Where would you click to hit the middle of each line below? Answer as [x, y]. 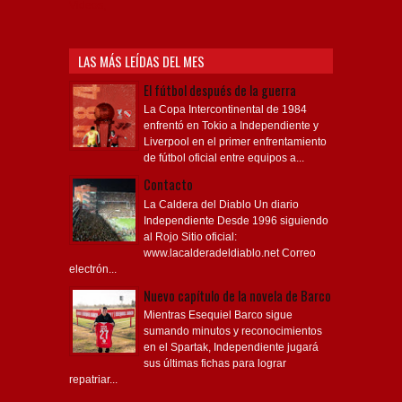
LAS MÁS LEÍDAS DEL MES [141, 61]
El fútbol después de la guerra [220, 90]
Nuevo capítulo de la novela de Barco [237, 295]
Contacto [168, 185]
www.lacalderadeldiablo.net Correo [230, 253]
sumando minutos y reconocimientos [233, 332]
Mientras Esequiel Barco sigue [218, 315]
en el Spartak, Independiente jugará [231, 348]
